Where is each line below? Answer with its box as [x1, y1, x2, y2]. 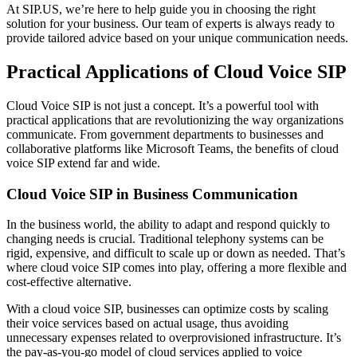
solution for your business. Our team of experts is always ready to [6, 17, 335, 31]
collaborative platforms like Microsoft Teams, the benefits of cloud [6, 141, 339, 155]
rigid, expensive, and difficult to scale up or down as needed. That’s [6, 246, 345, 261]
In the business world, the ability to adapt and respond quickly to [6, 218, 330, 232]
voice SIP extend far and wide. [6, 155, 160, 170]
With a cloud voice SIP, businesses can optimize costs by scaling [6, 302, 328, 316]
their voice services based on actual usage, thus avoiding [6, 316, 288, 331]
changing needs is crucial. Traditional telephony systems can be [6, 232, 324, 246]
